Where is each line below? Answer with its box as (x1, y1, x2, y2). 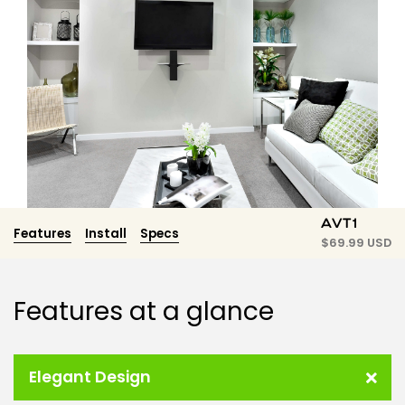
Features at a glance (14, 293, 274, 329)
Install (85, 224, 127, 242)
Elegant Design (29, 366, 151, 389)
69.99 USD (329, 235, 391, 251)
